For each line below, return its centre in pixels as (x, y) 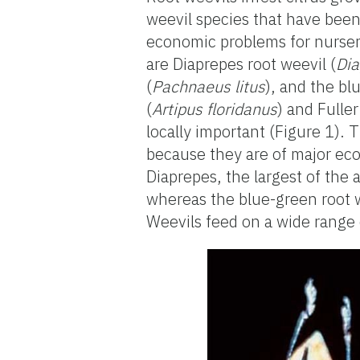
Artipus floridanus (215, 108)
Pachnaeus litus (209, 86)
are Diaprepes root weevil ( (241, 63)
